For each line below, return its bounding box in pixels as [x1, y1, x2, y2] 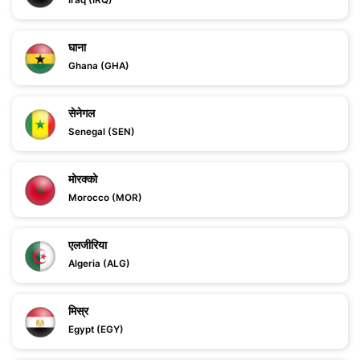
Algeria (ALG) [68, 258, 130, 269]
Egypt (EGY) [68, 324, 124, 335]
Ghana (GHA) [68, 60, 129, 72]
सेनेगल [68, 106, 95, 120]
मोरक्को [68, 172, 97, 186]
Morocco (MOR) [68, 192, 142, 203]
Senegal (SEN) [68, 126, 135, 137]
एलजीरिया [68, 238, 107, 252]
